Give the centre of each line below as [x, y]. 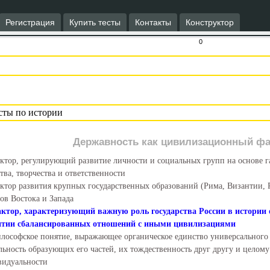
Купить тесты [95, 22]
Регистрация [30, 22]
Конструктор [210, 22]
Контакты [153, 22]
